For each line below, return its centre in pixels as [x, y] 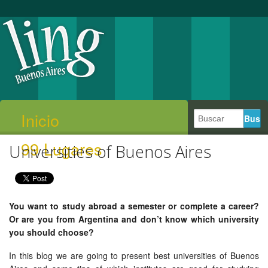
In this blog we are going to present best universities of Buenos [134, 255]
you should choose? [51, 232]
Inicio [40, 120]
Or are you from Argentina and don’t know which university [134, 219]
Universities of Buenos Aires [110, 152]
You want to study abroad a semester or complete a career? [134, 206]
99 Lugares [62, 149]
